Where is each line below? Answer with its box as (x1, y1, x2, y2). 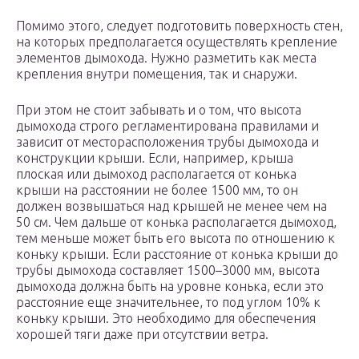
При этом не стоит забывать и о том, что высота (16, 103, 301, 118)
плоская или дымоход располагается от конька (16, 167, 296, 182)
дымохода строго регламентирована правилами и (16, 119, 319, 134)
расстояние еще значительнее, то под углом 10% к (16, 295, 321, 310)
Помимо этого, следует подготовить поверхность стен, (16, 18, 343, 34)
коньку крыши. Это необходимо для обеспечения (16, 311, 316, 326)
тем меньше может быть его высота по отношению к (16, 231, 335, 246)
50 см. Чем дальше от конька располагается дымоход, (16, 215, 337, 230)
